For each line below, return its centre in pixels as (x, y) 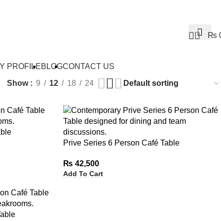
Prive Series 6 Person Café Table (121, 143)
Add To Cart (83, 174)
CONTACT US (88, 66)
